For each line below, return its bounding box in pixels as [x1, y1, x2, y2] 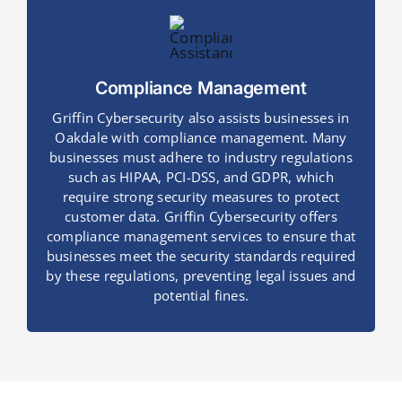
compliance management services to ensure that [46, 227, 356, 246]
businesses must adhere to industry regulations [49, 148, 353, 167]
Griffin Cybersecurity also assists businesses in [52, 109, 350, 127]
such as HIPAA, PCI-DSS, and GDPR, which [68, 168, 334, 187]
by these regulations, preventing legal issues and [46, 267, 356, 285]
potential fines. [153, 286, 249, 305]
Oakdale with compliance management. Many [55, 128, 347, 147]
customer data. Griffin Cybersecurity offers [65, 207, 337, 226]
